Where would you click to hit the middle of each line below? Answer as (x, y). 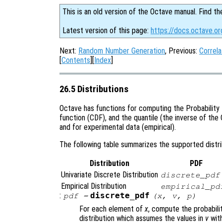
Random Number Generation (122, 51)
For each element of (112, 209)
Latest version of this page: (107, 30)
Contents (76, 60)
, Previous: (182, 51)
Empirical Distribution (94, 186)
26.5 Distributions (94, 89)
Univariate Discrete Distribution (110, 175)
